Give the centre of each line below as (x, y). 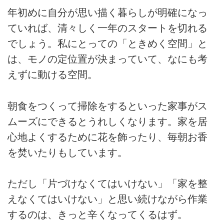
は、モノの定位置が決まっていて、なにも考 (107, 59)
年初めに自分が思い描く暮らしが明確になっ (107, 13)
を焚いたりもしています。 (67, 152)
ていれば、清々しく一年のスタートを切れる (107, 28)
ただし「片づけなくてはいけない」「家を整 (107, 184)
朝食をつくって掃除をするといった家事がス (107, 106)
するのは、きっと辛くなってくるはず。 (97, 215)
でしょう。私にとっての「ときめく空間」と (107, 44)
